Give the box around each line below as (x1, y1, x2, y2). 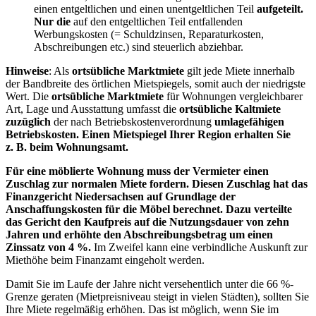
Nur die (34, 15, 73, 28)
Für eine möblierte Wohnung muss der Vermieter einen (6, 164, 269, 177)
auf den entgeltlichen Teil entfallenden (73, 15, 243, 28)
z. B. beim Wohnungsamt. (6, 140, 128, 153)
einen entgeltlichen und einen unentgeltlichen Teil (34, 2, 257, 15)
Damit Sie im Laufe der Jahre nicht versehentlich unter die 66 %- (6, 277, 293, 290)
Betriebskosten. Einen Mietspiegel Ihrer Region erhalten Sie (6, 128, 291, 140)
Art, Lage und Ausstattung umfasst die (6, 102, 179, 115)
